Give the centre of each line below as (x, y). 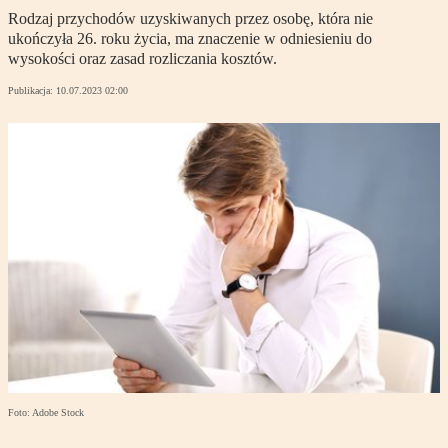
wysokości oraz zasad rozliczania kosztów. (142, 59)
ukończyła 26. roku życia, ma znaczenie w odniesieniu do (190, 39)
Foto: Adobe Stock (46, 413)
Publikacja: (32, 91)
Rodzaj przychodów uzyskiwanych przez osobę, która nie (190, 19)
